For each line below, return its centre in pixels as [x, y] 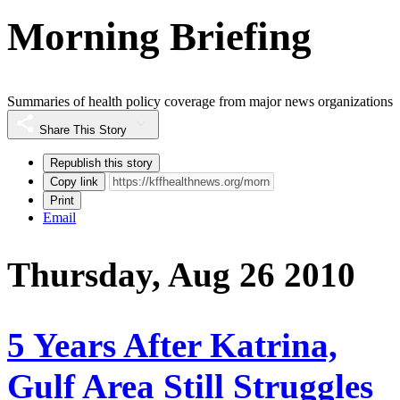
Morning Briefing [159, 36]
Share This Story [83, 130]
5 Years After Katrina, [172, 345]
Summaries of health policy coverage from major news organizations [200, 102]
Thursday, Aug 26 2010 [181, 275]
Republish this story [101, 163]
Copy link [74, 182]
